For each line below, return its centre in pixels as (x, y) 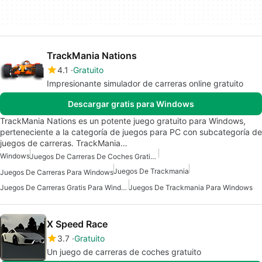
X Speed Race (77, 224)
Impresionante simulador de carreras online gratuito (145, 84)
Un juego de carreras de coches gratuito (124, 251)
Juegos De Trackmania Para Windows (191, 187)
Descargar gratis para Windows (131, 104)
